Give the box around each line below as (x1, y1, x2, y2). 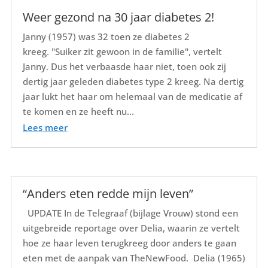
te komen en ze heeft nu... (22, 105, 134, 117)
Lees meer (22, 121, 68, 133)
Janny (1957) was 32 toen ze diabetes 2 (22, 30, 190, 42)
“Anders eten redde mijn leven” (22, 185, 193, 202)
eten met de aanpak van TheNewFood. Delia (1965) (22, 251, 245, 264)
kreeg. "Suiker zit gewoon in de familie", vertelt (22, 45, 222, 57)
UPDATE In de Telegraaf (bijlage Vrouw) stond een (22, 206, 238, 219)
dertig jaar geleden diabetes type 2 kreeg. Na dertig (22, 75, 243, 87)
